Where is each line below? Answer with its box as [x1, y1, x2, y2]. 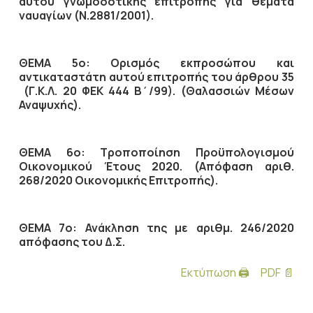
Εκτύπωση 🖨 [181, 265, 250, 280]
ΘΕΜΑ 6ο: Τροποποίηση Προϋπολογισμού [18, 145, 295, 160]
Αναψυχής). [18, 97, 81, 112]
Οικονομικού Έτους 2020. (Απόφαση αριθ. [18, 159, 295, 174]
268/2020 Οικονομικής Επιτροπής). [18, 173, 218, 188]
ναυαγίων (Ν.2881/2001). [18, 8, 156, 23]
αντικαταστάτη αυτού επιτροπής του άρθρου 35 [18, 69, 295, 85]
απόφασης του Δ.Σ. [18, 234, 125, 249]
